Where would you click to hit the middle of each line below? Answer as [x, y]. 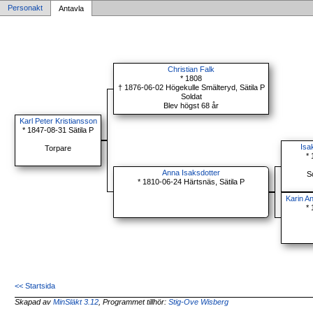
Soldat [191, 97]
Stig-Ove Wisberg [199, 302]
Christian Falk [191, 70]
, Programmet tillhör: [134, 302]
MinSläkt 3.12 [76, 302]
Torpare [58, 148]
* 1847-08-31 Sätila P [58, 130]
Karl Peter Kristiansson [58, 121]
